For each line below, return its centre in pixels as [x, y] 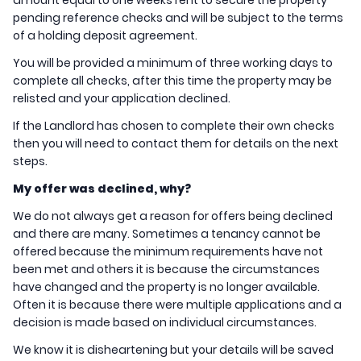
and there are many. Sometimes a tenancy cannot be [167, 234]
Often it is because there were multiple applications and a [177, 305]
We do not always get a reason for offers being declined [173, 216]
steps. [31, 162]
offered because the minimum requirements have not [168, 252]
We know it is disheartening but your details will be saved [173, 350]
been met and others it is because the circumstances [166, 270]
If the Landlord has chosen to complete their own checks [174, 126]
